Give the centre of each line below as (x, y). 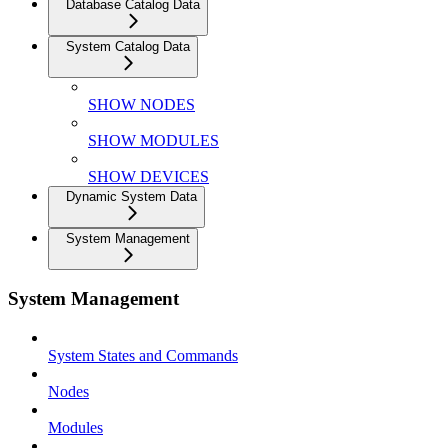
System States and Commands (143, 356)
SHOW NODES (141, 104)
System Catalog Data (128, 46)
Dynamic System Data (131, 196)
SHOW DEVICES (148, 176)
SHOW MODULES (153, 140)
